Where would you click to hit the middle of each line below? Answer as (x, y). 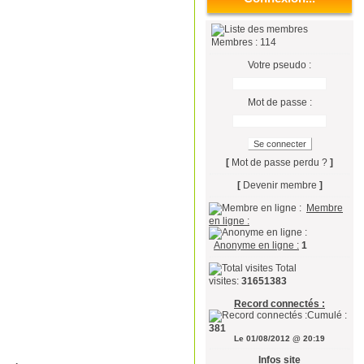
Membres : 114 (243, 42)
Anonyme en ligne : (256, 245)
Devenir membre (279, 185)
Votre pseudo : (279, 65)
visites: (224, 281)
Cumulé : (327, 315)
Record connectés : (279, 304)
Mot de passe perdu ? (279, 162)
